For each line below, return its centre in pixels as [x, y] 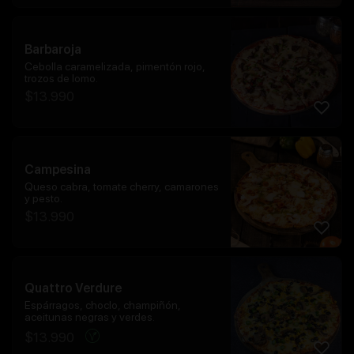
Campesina [58, 169]
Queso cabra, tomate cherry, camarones [122, 186]
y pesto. [43, 198]
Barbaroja [53, 49]
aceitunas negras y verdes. [90, 317]
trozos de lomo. [61, 78]
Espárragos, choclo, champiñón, [103, 305]
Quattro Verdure [73, 288]
